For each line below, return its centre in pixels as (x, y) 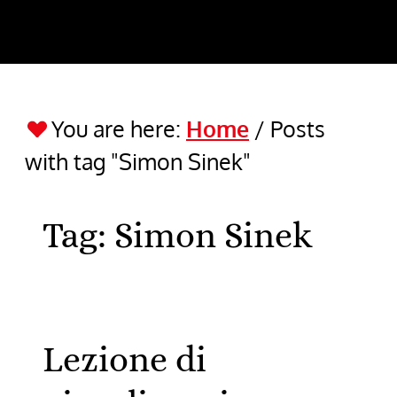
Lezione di (125, 359)
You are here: (119, 128)
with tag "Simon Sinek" (138, 161)
